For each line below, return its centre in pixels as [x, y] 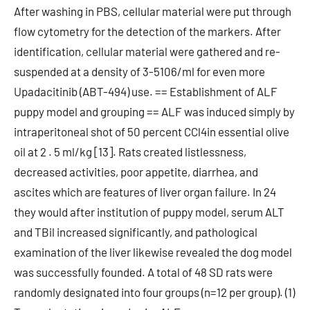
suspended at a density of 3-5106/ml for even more [139, 71]
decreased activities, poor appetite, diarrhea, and [136, 172]
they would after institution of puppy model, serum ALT [149, 212]
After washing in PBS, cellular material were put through [153, 11]
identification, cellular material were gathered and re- [147, 51]
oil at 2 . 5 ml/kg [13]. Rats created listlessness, [130, 152]
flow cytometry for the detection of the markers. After [147, 31]
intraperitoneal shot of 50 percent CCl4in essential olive [152, 131]
